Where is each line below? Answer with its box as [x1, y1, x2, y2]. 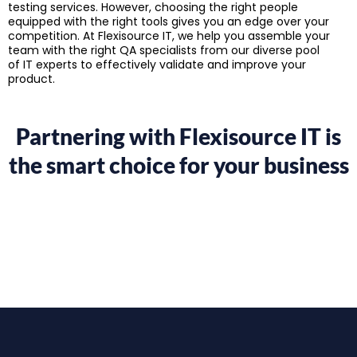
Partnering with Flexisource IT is [16, 122, 341, 150]
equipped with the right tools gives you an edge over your [8, 14, 329, 30]
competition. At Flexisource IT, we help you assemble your [8, 28, 330, 45]
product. [8, 71, 58, 88]
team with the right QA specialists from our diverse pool [8, 42, 320, 59]
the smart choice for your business [8, 151, 349, 178]
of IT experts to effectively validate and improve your [8, 57, 306, 73]
